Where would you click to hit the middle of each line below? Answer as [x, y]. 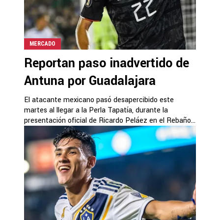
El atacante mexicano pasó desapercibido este [99, 100]
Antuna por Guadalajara [90, 81]
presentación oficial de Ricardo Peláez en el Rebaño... [110, 121]
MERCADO [42, 44]
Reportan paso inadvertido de [107, 63]
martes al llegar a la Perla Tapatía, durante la [96, 110]
